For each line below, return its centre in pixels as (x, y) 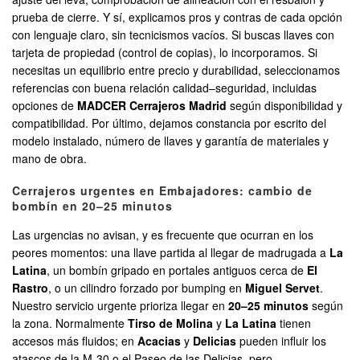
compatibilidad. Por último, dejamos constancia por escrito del (169, 123)
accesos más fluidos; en (75, 341)
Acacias (159, 341)
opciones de (45, 106)
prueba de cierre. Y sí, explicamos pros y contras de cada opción (177, 17)
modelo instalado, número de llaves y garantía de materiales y (170, 141)
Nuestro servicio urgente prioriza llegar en (120, 306)
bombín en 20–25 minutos (92, 206)
